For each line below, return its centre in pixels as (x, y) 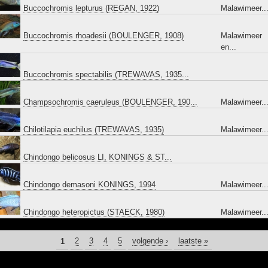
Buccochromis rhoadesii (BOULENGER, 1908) (103, 36)
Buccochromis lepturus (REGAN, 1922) (91, 8)
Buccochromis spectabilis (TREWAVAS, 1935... (106, 74)
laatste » (193, 241)
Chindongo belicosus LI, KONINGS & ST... (98, 157)
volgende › (150, 241)
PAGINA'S (48, 242)
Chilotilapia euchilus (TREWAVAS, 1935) (94, 130)
